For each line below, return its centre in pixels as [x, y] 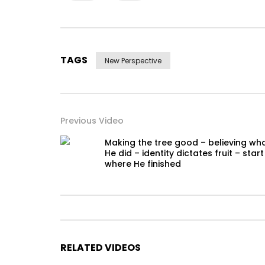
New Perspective [133, 61]
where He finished [143, 164]
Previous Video [92, 121]
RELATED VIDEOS [101, 248]
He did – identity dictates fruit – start [184, 153]
